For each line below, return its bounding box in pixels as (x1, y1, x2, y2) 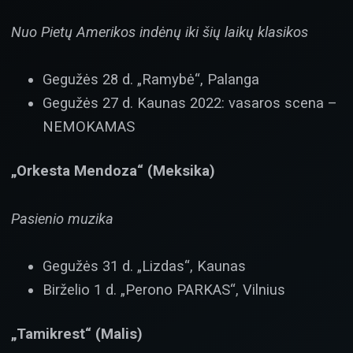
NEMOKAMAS (43, 117, 135, 135)
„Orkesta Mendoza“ (11, 162, 143, 180)
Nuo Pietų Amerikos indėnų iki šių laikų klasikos (11, 23, 308, 40)
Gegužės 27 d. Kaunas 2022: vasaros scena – (43, 94, 337, 111)
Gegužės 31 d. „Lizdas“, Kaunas (43, 258, 246, 275)
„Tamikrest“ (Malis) (11, 325, 143, 343)
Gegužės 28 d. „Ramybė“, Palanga (43, 70, 259, 87)
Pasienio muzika (11, 210, 113, 227)
